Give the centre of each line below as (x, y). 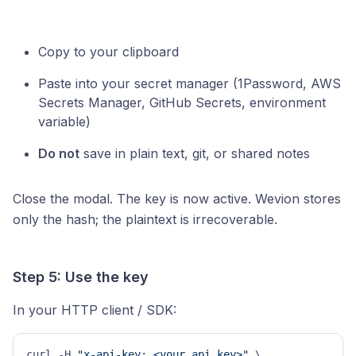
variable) (64, 122)
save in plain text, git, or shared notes (195, 153)
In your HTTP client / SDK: (95, 310)
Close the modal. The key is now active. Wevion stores (177, 199)
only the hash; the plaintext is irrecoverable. (145, 219)
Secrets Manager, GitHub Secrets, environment (182, 103)
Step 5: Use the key (81, 277)
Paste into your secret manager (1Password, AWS (190, 83)
